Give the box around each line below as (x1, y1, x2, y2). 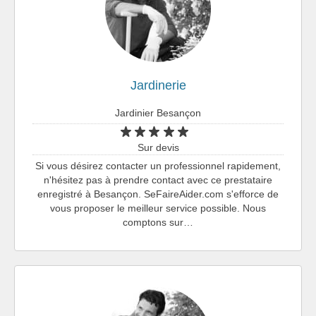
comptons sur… (123, 216, 193, 228)
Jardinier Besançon (115, 107, 201, 119)
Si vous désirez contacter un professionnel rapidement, (35, 159, 281, 171)
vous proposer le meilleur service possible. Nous (50, 202, 266, 214)
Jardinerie (130, 78, 186, 92)
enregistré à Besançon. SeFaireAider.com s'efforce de (37, 188, 279, 200)
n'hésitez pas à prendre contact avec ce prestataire (44, 174, 272, 186)
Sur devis (137, 141, 179, 153)
